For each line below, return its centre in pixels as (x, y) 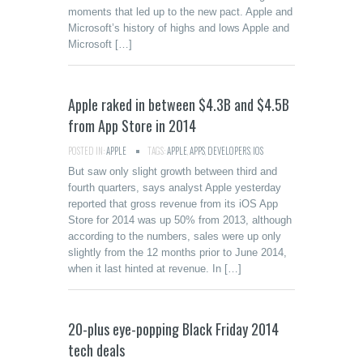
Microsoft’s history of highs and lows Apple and (179, 28)
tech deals (96, 350)
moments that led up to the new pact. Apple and (180, 12)
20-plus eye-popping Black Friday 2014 (173, 329)
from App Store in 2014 (132, 126)
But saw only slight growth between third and (173, 171)
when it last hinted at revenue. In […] (155, 269)
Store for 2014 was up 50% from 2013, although (180, 220)
